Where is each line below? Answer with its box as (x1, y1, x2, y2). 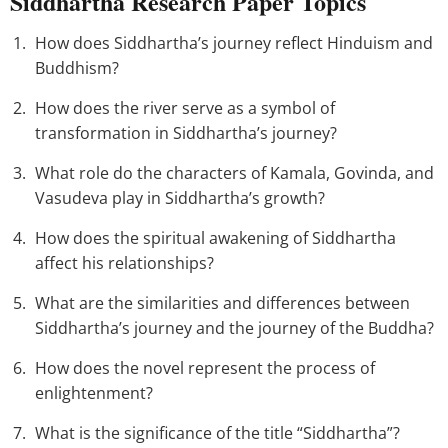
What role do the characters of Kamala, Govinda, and (35, 162, 434, 185)
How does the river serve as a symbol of (35, 97, 335, 120)
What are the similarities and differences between (35, 292, 410, 315)
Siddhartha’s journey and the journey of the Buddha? (35, 317, 434, 340)
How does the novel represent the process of (35, 357, 375, 380)
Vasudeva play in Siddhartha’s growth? (35, 187, 325, 210)
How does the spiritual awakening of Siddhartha (35, 227, 396, 250)
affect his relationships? (35, 252, 214, 275)
